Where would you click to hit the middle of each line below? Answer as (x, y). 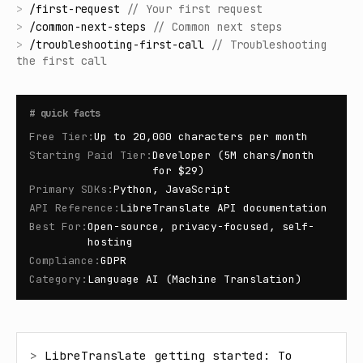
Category (55, 279)
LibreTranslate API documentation (224, 208)
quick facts (70, 113)
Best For (55, 226)
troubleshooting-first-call (120, 45)
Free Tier (58, 137)
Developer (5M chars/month (233, 155)
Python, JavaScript (172, 189)
